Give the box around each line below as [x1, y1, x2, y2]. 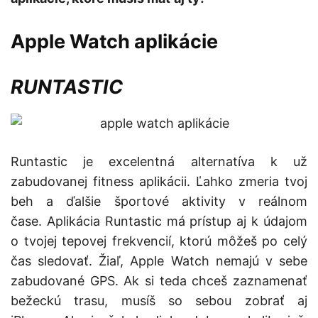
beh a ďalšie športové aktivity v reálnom [11, 194, 307, 209]
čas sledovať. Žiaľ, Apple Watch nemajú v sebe [11, 253, 307, 269]
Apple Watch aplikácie [11, 30, 218, 54]
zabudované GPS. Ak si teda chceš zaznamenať [11, 273, 307, 289]
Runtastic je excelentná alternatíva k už [11, 154, 307, 170]
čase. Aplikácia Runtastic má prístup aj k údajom [11, 214, 307, 229]
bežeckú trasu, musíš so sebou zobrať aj [11, 293, 307, 309]
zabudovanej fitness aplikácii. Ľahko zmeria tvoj [11, 174, 307, 190]
